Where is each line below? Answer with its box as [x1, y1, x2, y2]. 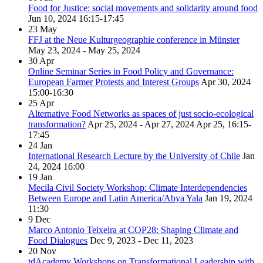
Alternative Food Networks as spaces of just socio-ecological [28, 109, 254, 119]
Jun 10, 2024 [28, 14, 79, 24]
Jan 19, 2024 [205, 193, 252, 204]
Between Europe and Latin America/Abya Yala [28, 193, 203, 204]
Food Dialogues [28, 235, 87, 246]
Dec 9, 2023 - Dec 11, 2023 [90, 235, 193, 246]
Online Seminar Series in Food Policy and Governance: [28, 66, 234, 77]
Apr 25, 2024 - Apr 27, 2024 [87, 119, 196, 130]
